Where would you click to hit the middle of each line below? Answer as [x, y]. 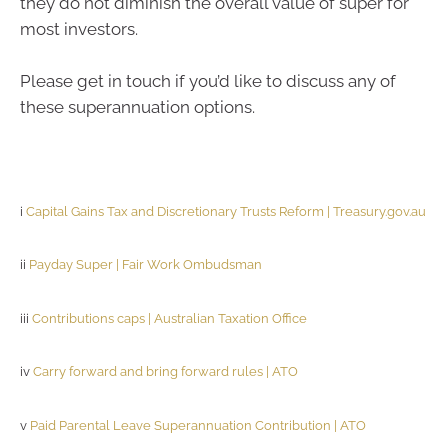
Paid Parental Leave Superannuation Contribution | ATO [198, 425]
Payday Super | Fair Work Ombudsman [145, 264]
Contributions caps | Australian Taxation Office [169, 318]
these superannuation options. [137, 106]
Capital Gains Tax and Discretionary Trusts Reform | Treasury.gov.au [226, 211]
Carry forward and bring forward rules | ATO [165, 371]
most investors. [79, 29]
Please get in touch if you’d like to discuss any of [208, 80]
